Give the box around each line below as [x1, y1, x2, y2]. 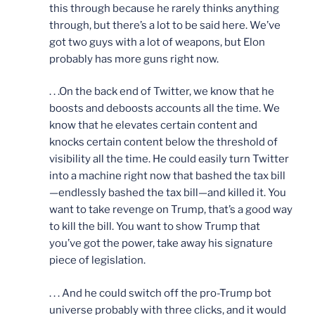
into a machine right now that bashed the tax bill [49, 169, 285, 183]
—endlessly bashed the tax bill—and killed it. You [49, 186, 286, 200]
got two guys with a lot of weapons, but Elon [49, 35, 265, 49]
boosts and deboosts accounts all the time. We [49, 102, 280, 115]
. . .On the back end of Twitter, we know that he [49, 85, 274, 98]
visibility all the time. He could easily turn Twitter [49, 153, 289, 166]
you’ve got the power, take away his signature [49, 237, 273, 250]
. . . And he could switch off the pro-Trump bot [49, 286, 271, 300]
